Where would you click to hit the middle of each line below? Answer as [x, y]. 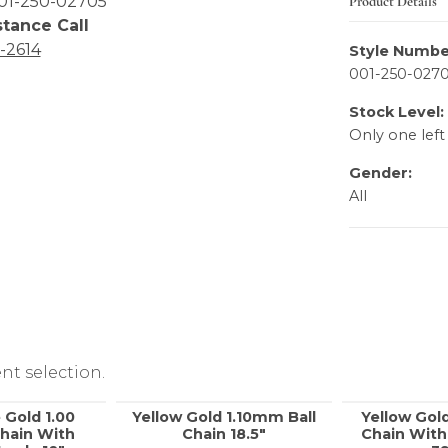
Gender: [380, 173]
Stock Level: [396, 112]
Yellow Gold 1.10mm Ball [224, 417]
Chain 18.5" [224, 434]
